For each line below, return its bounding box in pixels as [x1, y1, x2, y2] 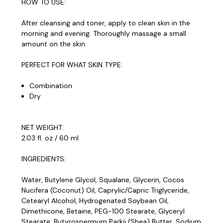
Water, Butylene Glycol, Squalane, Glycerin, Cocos [21, 175, 184, 184]
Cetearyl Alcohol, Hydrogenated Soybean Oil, [21, 196, 169, 205]
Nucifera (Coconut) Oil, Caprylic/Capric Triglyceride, [21, 185, 189, 195]
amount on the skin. [21, 39, 89, 48]
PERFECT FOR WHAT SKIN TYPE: [21, 60, 122, 69]
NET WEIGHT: [21, 122, 64, 132]
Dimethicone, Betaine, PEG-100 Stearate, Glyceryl [21, 206, 185, 216]
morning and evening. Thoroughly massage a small [21, 28, 186, 38]
